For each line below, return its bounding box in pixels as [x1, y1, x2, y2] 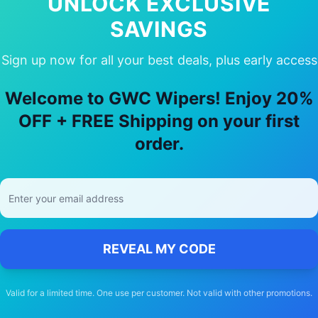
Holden [109, 60, 169, 82]
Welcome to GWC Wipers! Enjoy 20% [4, 88, 314, 109]
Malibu [173, 60, 230, 82]
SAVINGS [109, 16, 209, 42]
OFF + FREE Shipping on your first [18, 111, 300, 131]
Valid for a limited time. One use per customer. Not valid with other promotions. [6, 287, 312, 298]
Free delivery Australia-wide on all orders [64, 165, 253, 178]
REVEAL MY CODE [102, 241, 216, 256]
